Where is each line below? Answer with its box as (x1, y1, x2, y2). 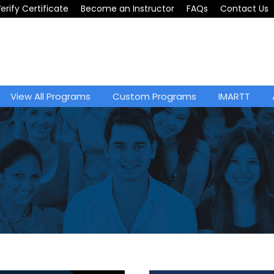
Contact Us (220, 2, 268, 15)
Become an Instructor (81, 2, 174, 15)
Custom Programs (112, 90, 196, 103)
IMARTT (218, 90, 250, 103)
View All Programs (10, 90, 91, 103)
